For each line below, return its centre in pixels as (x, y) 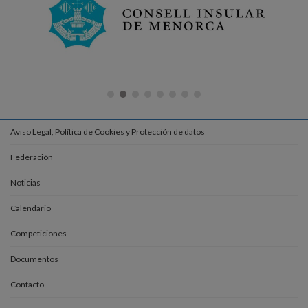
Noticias (25, 183)
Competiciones (38, 234)
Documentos (34, 259)
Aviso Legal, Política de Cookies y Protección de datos (108, 132)
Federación (32, 157)
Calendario (31, 208)
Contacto (27, 285)
